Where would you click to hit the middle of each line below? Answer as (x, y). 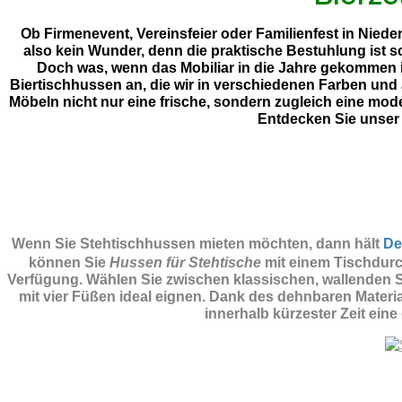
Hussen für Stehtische (185, 263)
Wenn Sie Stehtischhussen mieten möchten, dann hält (197, 244)
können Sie (69, 263)
